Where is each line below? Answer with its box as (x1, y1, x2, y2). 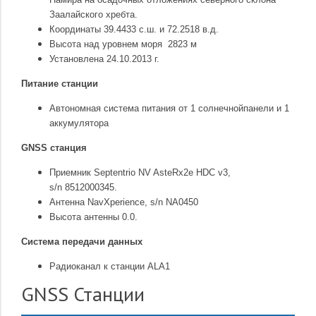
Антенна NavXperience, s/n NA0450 (49, 197, 198, 208)
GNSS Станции (21, 281, 145, 308)
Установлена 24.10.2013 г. (49, 54, 159, 65)
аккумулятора (49, 118, 109, 129)
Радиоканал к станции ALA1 (49, 261, 170, 272)
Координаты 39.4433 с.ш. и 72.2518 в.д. (49, 24, 219, 35)
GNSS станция (21, 142, 87, 154)
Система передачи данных (21, 236, 142, 248)
